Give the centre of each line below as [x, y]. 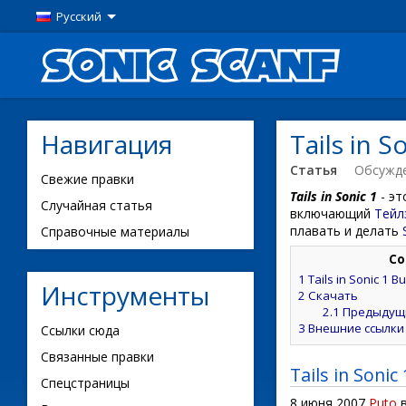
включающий [332, 213]
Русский [79, 16]
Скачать [333, 295]
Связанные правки [97, 357]
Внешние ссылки [356, 328]
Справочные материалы [115, 232]
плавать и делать [346, 231]
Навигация [106, 144]
